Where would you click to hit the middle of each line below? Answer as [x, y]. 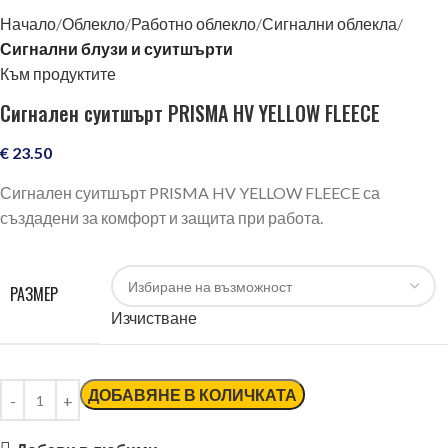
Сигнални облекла [329, 24]
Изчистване [154, 318]
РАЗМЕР [34, 294]
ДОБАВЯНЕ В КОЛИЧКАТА [192, 395]
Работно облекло [193, 24]
